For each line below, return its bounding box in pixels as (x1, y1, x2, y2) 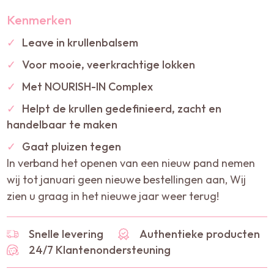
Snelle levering (29, 226, 104, 241)
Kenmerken (7, 12, 72, 28)
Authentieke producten (139, 226, 261, 241)
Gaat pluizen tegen (22, 139, 122, 154)
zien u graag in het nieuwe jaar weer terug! (7, 188, 220, 203)
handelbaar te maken (7, 117, 118, 131)
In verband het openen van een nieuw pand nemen (7, 155, 256, 170)
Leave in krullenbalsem (22, 35, 139, 50)
